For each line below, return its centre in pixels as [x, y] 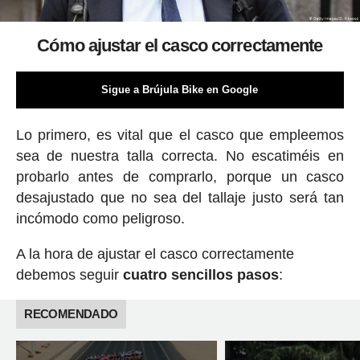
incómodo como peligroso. [100, 218]
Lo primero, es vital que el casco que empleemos [180, 135]
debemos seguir [67, 274]
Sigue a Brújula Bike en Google [180, 89]
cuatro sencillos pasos [198, 274]
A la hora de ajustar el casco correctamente [155, 254]
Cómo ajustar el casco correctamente [180, 45]
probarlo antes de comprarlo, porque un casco [180, 176]
